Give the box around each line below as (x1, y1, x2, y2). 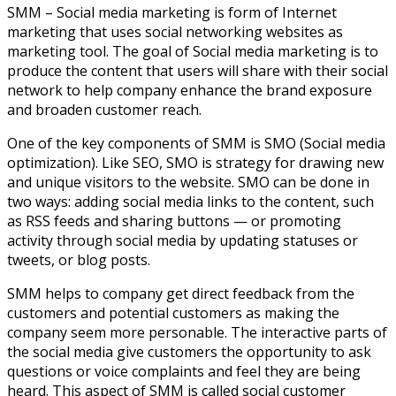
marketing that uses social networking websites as (7, 21, 343, 42)
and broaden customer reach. (7, 99, 202, 119)
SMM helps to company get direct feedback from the (7, 283, 354, 303)
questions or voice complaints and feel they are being (7, 361, 361, 381)
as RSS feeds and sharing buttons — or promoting (7, 210, 341, 231)
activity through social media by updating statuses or (7, 230, 358, 250)
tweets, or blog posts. (7, 249, 150, 270)
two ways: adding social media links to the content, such (7, 191, 374, 211)
